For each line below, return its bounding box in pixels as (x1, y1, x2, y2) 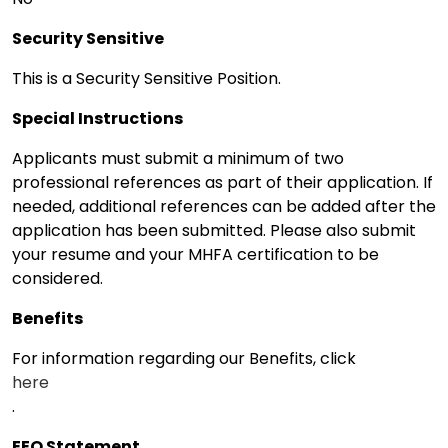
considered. (12, 266, 103, 290)
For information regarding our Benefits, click (12, 346, 356, 370)
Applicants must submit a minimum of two (12, 146, 344, 170)
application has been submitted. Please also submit (12, 218, 416, 242)
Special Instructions (12, 106, 183, 130)
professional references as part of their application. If (12, 170, 433, 194)
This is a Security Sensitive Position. (12, 66, 281, 90)
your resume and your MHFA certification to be (12, 242, 379, 266)
